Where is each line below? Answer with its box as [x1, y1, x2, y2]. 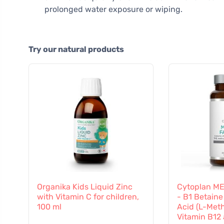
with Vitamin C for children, [37, 192, 139, 202]
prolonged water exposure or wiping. [44, 4, 182, 14]
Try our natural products [28, 44, 124, 54]
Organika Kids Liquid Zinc [37, 182, 132, 192]
